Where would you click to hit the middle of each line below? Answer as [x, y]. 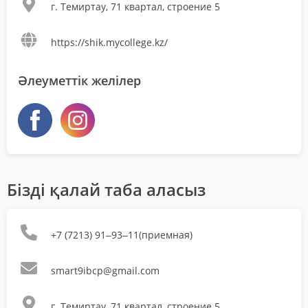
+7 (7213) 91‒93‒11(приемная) [122, 235]
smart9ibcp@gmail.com [105, 271]
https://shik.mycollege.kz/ [109, 43]
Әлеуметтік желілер [79, 81]
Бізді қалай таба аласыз [106, 190]
